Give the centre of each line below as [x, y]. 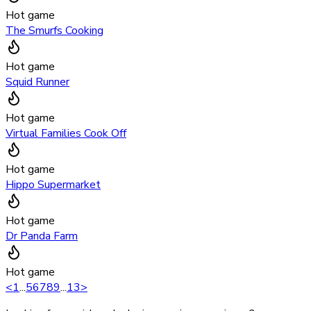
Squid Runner [37, 82]
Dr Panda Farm [42, 236]
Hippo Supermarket [53, 185]
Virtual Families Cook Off [66, 134]
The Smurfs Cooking [54, 31]
